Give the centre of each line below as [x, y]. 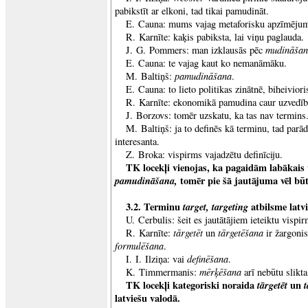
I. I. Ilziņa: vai [156, 259]
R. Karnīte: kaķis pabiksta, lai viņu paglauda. [215, 37]
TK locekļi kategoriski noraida [191, 285]
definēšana [208, 258]
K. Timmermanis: [161, 272]
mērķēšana [220, 272]
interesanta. [137, 141]
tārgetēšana [241, 232]
